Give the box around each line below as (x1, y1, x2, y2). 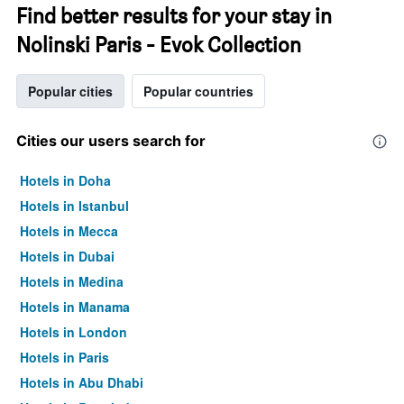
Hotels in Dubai (20, 247, 115, 265)
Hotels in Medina (20, 272, 124, 290)
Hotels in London (20, 323, 127, 341)
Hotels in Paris (20, 348, 109, 366)
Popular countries (143, 82, 253, 100)
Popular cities (28, 82, 113, 100)
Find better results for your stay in (16, 3, 332, 29)
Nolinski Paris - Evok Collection (16, 32, 301, 58)
